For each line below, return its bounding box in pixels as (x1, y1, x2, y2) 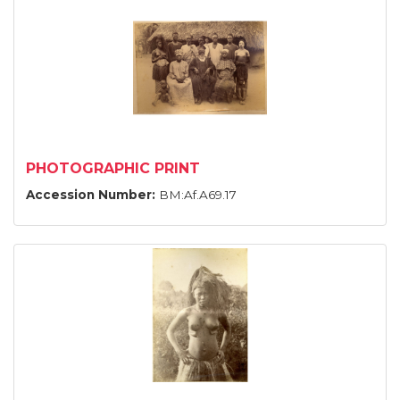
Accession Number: (26, 187, 159, 202)
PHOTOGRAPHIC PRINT (26, 160, 200, 177)
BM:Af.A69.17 (159, 187, 237, 202)
